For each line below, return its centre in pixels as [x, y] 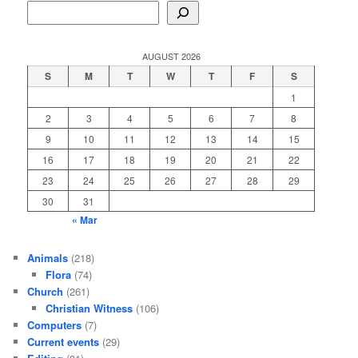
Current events [64, 341]
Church [46, 291]
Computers [55, 324]
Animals [48, 257]
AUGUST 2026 [171, 56]
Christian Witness [89, 308]
